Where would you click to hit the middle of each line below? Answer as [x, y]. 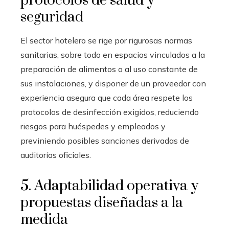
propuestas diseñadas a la [102, 202]
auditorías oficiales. [56, 155]
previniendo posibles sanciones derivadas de [105, 140]
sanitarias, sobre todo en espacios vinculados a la [113, 54]
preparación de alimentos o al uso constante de [109, 69]
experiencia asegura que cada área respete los [107, 97]
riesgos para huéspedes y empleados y [93, 126]
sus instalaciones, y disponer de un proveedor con [113, 83]
